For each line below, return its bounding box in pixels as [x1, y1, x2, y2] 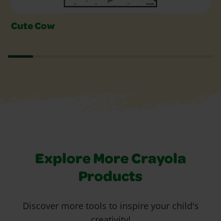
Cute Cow [11, 22, 55, 32]
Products [78, 171, 143, 186]
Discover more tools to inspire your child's [22, 200, 199, 212]
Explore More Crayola [35, 153, 186, 168]
